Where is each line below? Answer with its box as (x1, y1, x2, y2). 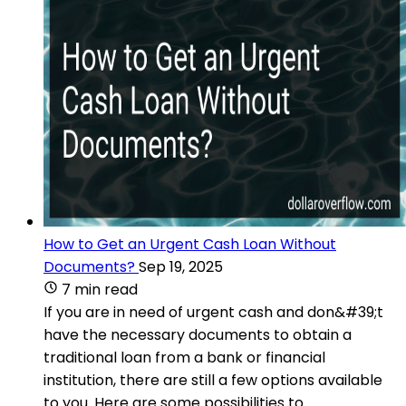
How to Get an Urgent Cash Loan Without (43, 233, 336, 255)
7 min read (62, 278, 138, 300)
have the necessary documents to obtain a (43, 324, 352, 345)
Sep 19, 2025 (139, 256, 223, 277)
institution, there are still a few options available (43, 369, 382, 391)
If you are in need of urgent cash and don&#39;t (43, 301, 383, 323)
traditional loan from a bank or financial (43, 346, 325, 368)
